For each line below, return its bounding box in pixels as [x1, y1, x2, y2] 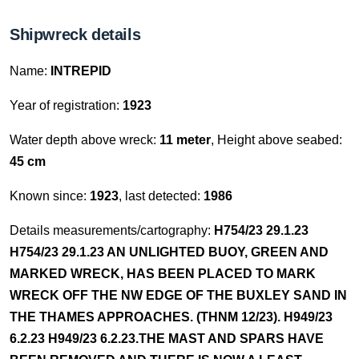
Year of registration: [10, 99, 123, 112]
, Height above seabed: [211, 133, 342, 147]
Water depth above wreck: [10, 133, 159, 147]
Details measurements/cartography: [10, 224, 214, 237]
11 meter [159, 133, 211, 147]
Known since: [10, 189, 90, 203]
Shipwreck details [10, 26, 141, 43]
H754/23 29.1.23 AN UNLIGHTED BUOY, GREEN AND [10, 245, 329, 259]
